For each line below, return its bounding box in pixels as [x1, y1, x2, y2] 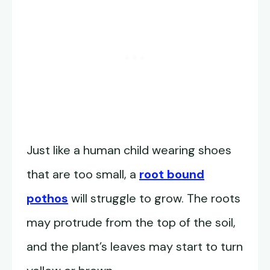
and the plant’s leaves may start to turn [27, 239, 243, 255]
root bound [139, 166, 204, 183]
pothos [27, 190, 68, 207]
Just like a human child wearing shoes [27, 142, 231, 159]
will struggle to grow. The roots [68, 190, 240, 207]
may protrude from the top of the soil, [27, 215, 236, 231]
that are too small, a [27, 166, 139, 183]
